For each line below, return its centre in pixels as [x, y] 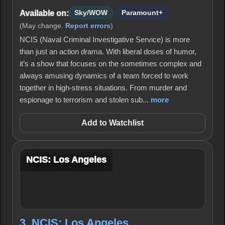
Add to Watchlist [113, 123]
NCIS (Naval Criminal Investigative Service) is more [105, 39]
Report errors [88, 26]
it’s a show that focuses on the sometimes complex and [110, 64]
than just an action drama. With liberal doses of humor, [108, 51]
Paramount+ [142, 13]
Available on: [44, 13]
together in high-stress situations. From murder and [103, 88]
